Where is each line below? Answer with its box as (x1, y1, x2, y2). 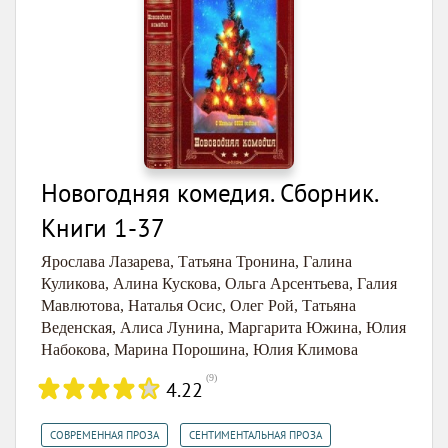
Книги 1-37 (41, 211, 165, 244)
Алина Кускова (113, 274, 217, 292)
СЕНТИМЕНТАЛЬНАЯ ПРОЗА (189, 427, 322, 442)
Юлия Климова (253, 340, 358, 358)
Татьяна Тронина (178, 252, 295, 270)
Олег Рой (230, 296, 294, 314)
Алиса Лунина (120, 318, 220, 336)
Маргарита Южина (228, 318, 358, 336)
